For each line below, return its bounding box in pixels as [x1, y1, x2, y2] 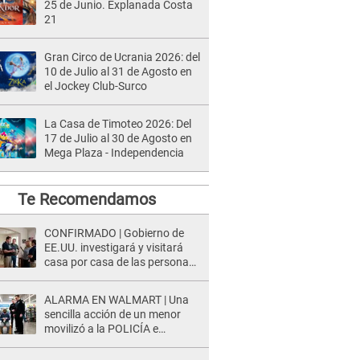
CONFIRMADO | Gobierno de [44, 227, 184, 239]
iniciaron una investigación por [44, 337, 196, 350]
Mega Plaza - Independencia [44, 146, 184, 159]
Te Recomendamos [17, 190, 156, 209]
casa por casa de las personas [44, 256, 194, 268]
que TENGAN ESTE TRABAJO [44, 270, 190, 283]
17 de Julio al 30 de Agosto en [44, 132, 192, 145]
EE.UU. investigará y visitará [44, 241, 183, 254]
